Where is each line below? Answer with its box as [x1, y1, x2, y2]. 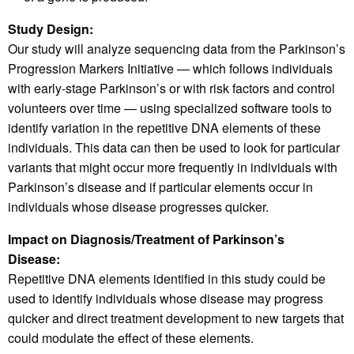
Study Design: [8, 20, 93, 39]
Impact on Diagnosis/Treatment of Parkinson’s [8, 230, 284, 249]
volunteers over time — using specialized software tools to [8, 99, 332, 118]
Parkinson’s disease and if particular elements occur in [8, 178, 313, 197]
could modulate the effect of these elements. [8, 329, 254, 348]
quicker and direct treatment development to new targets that [8, 309, 344, 328]
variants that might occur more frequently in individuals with [8, 158, 337, 177]
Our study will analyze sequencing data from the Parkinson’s [8, 40, 345, 58]
